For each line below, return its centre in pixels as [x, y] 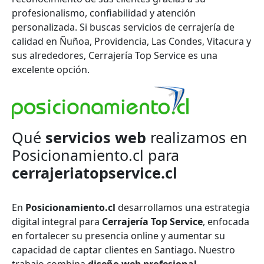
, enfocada [226, 221]
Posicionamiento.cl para [95, 155]
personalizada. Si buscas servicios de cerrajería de [123, 27]
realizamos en [197, 137]
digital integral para [57, 221]
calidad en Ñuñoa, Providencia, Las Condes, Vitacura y [131, 41]
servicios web [96, 137]
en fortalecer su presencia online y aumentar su [118, 235]
